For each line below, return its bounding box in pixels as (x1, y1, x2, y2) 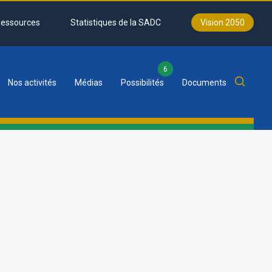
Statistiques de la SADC (70, 18, 161, 27)
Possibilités (121, 78, 164, 87)
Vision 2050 (200, 18, 245, 27)
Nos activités (8, 78, 56, 87)
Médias (75, 78, 103, 87)
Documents (182, 78, 226, 87)
